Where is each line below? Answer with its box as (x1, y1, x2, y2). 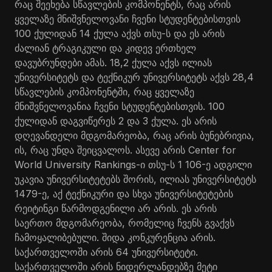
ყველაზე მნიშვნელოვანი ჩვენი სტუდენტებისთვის (15, 13, 240, 25)
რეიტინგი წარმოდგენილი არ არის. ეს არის (15, 202, 217, 214)
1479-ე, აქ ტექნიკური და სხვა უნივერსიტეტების (15, 188, 233, 200)
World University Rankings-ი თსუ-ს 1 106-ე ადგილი (15, 158, 252, 171)
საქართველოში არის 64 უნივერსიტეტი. (15, 246, 198, 258)
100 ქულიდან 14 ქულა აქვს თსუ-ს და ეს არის (15, 27, 225, 39)
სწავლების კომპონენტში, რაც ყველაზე (15, 86, 194, 98)
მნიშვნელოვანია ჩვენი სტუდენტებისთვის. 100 (15, 100, 225, 112)
